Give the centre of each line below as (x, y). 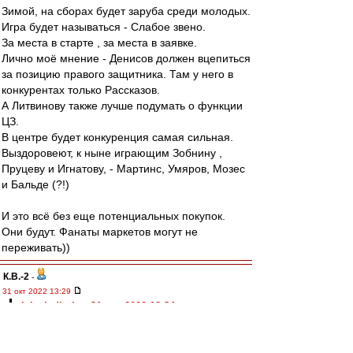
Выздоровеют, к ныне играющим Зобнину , (112, 153)
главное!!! (39, 330)
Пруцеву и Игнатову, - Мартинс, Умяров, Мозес (123, 169)
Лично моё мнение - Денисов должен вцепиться (126, 58)
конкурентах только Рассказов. (81, 90)
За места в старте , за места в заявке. (99, 43)
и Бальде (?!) (35, 184)
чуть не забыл (50, 320)
